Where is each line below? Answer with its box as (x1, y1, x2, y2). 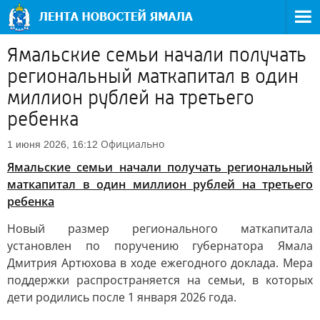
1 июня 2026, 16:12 (7, 139, 98, 150)
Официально (101, 137, 164, 151)
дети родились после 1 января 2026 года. (7, 289, 236, 305)
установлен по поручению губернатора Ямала (7, 238, 313, 254)
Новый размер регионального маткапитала (7, 221, 313, 236)
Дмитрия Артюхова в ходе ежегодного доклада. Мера (7, 255, 313, 271)
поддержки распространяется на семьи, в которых (7, 272, 313, 288)
